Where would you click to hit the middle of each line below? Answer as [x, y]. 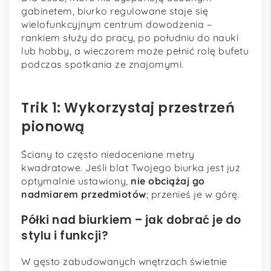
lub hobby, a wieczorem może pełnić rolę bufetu [135, 51]
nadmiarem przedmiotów [84, 194]
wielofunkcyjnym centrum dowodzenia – [116, 24]
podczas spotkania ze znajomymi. [103, 64]
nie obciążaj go [168, 181]
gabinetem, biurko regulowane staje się [115, 11]
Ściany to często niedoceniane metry [108, 154]
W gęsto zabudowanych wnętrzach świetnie [124, 262]
